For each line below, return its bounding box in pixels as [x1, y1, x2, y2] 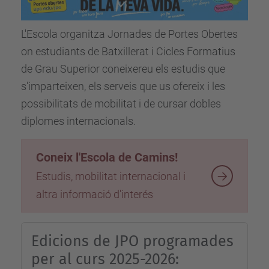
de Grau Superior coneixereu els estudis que [21, 62, 225, 75]
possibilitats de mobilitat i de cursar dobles [21, 97, 221, 110]
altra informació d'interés [36, 187, 153, 201]
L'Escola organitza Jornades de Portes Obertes [21, 27, 238, 40]
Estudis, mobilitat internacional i [36, 169, 186, 183]
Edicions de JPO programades [31, 232, 234, 250]
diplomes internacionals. [21, 114, 136, 127]
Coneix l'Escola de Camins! [36, 150, 178, 165]
